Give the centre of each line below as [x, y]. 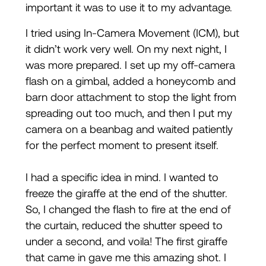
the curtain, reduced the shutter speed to [124, 226]
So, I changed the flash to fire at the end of [128, 210]
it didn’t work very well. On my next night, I [126, 49]
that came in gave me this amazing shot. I [126, 258]
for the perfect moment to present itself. [122, 145]
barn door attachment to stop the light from [131, 97]
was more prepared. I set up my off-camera [130, 65]
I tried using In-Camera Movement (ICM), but [132, 33]
